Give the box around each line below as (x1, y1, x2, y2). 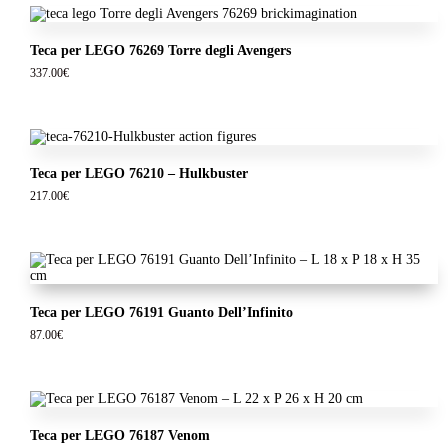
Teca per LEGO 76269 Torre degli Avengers (29, 43, 291, 59)
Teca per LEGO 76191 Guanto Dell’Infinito (29, 304, 293, 320)
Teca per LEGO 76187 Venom (29, 427, 210, 443)
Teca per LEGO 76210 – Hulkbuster (29, 166, 248, 182)
